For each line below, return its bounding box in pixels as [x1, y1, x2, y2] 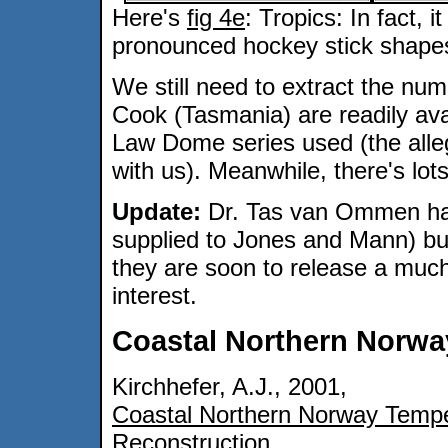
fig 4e [187, 3, 245, 31]
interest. [112, 281, 197, 309]
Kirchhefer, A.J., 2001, [112, 373, 347, 401]
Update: [112, 197, 201, 225]
